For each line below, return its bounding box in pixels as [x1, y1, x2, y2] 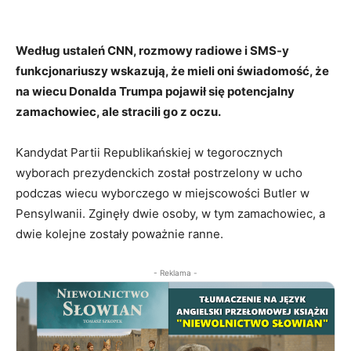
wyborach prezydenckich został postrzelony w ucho [16, 165, 302, 180]
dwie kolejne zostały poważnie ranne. [16, 226, 223, 241]
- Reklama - [154, 267, 197, 277]
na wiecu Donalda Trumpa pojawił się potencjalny [16, 83, 295, 99]
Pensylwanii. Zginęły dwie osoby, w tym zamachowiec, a [16, 205, 325, 221]
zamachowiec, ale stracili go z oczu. [16, 103, 221, 119]
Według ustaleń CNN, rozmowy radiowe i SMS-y [16, 42, 289, 58]
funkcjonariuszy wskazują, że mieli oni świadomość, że [16, 63, 329, 78]
